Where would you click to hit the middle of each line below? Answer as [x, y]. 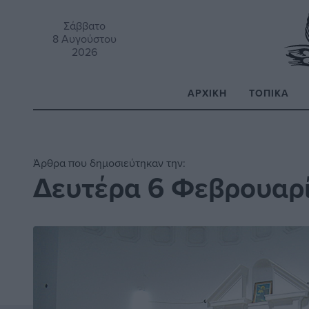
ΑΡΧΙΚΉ [207, 93]
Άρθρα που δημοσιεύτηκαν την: [109, 163]
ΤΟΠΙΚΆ [269, 93]
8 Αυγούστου [85, 38]
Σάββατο [85, 25]
